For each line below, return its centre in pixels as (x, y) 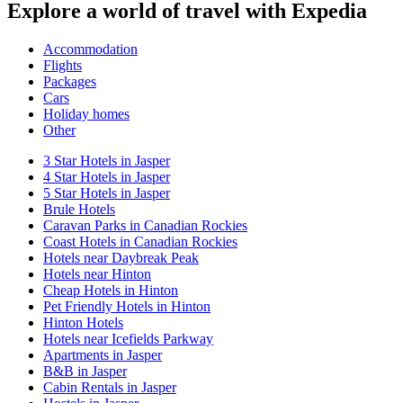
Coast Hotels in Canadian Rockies (140, 242)
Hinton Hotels (83, 323)
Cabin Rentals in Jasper (110, 388)
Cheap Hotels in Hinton (111, 291)
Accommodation (90, 49)
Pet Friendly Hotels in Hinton (127, 307)
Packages (70, 82)
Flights (63, 66)
